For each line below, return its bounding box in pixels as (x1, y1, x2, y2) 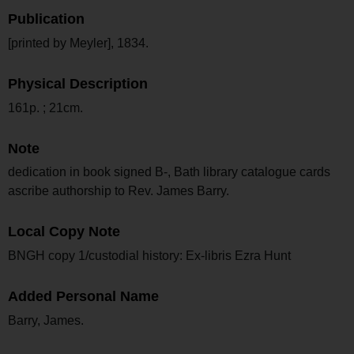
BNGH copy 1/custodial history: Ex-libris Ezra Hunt (8, 249, 291, 263)
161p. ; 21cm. (8, 100, 83, 115)
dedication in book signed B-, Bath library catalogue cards (8, 165, 330, 179)
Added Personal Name (8, 288, 159, 304)
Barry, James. (8, 313, 84, 327)
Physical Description (8, 75, 148, 92)
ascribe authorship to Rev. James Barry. (8, 184, 229, 198)
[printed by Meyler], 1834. (8, 36, 149, 50)
